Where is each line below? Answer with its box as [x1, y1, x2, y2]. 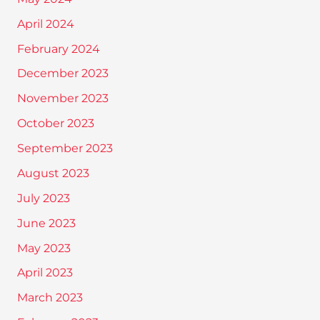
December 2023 [16, 66, 109, 81]
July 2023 [16, 191, 70, 205]
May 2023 [16, 241, 71, 255]
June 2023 [16, 216, 76, 230]
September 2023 [16, 141, 113, 156]
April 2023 [16, 266, 73, 280]
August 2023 [16, 166, 89, 180]
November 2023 [16, 91, 109, 106]
